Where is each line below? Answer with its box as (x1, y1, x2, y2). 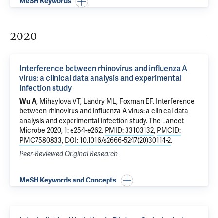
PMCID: (157, 127, 181, 135)
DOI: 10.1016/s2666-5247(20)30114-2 (65, 136, 171, 145)
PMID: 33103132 (105, 127, 154, 135)
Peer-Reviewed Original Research (19, 150, 118, 158)
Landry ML (83, 97, 116, 106)
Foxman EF (119, 97, 153, 106)
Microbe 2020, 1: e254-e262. (19, 127, 105, 135)
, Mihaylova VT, (36, 97, 83, 106)
